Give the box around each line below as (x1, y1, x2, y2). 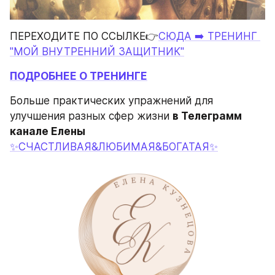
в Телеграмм (172, 110, 242, 123)
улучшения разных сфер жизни (10, 110, 172, 123)
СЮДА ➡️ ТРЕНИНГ (158, 29, 257, 42)
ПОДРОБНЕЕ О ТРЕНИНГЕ (10, 69, 147, 82)
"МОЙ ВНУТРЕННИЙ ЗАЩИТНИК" (10, 45, 184, 58)
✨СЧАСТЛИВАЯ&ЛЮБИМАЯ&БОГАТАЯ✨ (10, 141, 218, 153)
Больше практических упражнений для (10, 95, 213, 107)
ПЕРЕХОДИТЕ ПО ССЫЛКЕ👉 (10, 29, 158, 42)
